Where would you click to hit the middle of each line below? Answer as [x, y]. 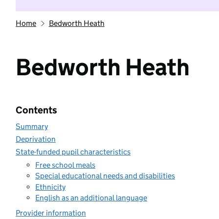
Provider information [51, 213]
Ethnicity [50, 187]
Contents [36, 110]
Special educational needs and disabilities [105, 176]
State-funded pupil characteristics [73, 152]
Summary [32, 126]
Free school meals [65, 165]
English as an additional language [91, 198]
